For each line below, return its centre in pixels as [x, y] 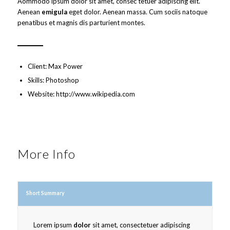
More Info [46, 154]
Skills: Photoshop [53, 80]
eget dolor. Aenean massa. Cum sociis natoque [137, 12]
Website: [42, 94]
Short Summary [45, 193]
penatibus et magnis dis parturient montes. [81, 23]
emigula [54, 12]
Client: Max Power [55, 66]
